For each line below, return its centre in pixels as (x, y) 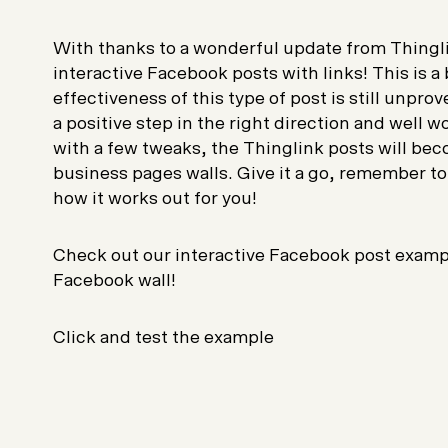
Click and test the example (163, 337)
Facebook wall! (114, 280)
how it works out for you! (154, 198)
